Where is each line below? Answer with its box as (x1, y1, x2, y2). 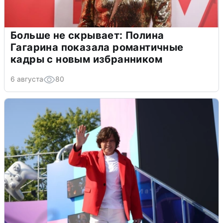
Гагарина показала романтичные (10, 41, 184, 53)
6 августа (10, 74, 43, 83)
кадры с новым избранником (10, 53, 162, 65)
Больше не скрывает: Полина (10, 29, 164, 41)
